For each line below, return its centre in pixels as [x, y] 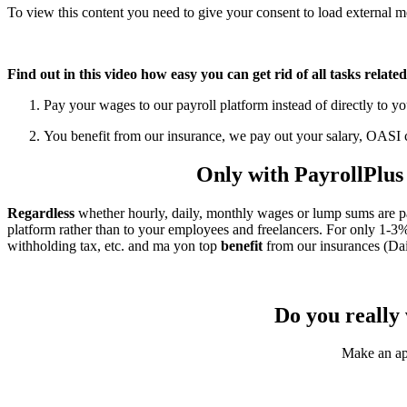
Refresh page [45, 43]
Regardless [41, 213]
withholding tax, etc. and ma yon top [114, 245]
